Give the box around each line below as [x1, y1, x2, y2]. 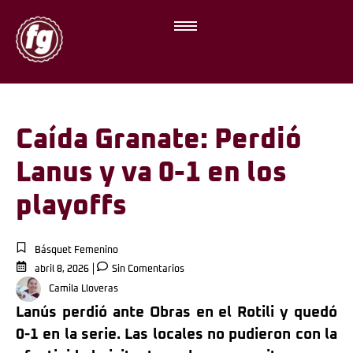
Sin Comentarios [110, 265, 184, 274]
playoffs [16, 192, 127, 220]
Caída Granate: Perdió [16, 126, 302, 154]
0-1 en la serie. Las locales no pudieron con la [16, 327, 337, 342]
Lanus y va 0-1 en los [16, 159, 287, 187]
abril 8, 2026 [35, 265, 89, 274]
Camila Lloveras [49, 284, 118, 295]
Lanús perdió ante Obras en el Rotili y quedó [16, 305, 337, 320]
